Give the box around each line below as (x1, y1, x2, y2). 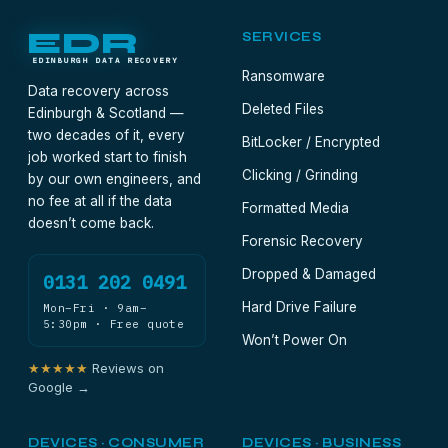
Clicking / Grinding (242, 167, 358, 183)
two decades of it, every (28, 127, 185, 143)
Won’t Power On (242, 332, 347, 348)
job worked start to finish (28, 149, 187, 165)
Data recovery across (28, 83, 169, 99)
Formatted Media (242, 200, 349, 216)
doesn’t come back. (28, 215, 154, 231)
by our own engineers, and (28, 171, 201, 187)
